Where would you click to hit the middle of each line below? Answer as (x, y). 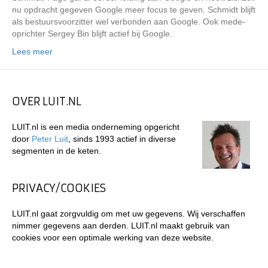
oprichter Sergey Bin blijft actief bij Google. (92, 33)
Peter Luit (50, 139)
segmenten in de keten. (57, 151)
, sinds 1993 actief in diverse (122, 139)
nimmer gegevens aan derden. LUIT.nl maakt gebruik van (121, 226)
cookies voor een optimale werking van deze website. (113, 237)
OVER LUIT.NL (47, 101)
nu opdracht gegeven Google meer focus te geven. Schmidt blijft (134, 10)
